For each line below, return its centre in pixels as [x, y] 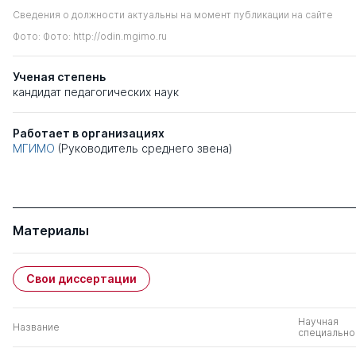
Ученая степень [59, 77]
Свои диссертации [81, 279]
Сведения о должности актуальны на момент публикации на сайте [173, 15]
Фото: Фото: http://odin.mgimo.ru [90, 37]
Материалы [51, 231]
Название [36, 327]
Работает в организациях [89, 133]
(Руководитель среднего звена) [145, 149]
